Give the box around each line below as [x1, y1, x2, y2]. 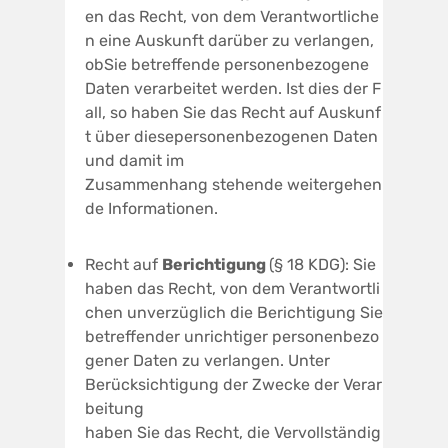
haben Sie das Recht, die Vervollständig [85, 422, 381, 442]
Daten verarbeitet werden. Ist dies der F [85, 78, 381, 98]
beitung [85, 398, 144, 418]
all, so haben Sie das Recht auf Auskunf [85, 102, 381, 122]
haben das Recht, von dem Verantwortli [85, 278, 380, 298]
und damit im [85, 150, 184, 170]
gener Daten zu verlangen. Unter [85, 350, 330, 370]
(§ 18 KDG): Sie [269, 254, 380, 274]
